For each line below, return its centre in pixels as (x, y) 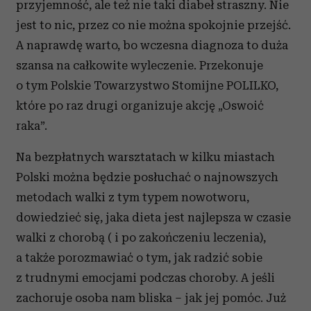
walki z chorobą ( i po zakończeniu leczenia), (141, 237)
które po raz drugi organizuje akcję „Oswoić (140, 106)
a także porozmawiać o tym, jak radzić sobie (139, 258)
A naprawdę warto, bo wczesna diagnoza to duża (152, 45)
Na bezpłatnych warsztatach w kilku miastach (145, 157)
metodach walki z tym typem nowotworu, (133, 197)
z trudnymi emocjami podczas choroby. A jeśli (145, 278)
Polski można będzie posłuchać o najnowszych (147, 177)
